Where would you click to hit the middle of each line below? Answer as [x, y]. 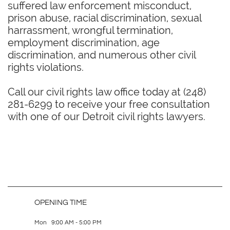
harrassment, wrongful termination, [90, 30]
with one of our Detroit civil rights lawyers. [107, 117]
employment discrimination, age [84, 43]
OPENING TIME [61, 203]
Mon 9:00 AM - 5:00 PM [68, 223]
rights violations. [46, 67]
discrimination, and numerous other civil [102, 55]
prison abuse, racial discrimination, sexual [104, 18]
